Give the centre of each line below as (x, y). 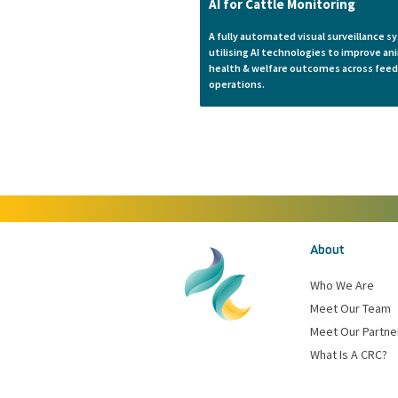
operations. (237, 84)
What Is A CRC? (349, 354)
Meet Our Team (351, 308)
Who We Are (342, 285)
